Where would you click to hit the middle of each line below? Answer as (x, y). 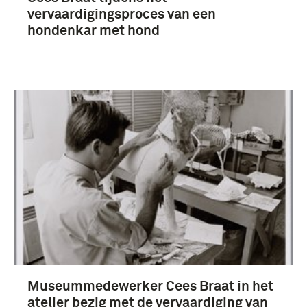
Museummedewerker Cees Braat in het (150, 286)
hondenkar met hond (94, 31)
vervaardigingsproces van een (122, 15)
